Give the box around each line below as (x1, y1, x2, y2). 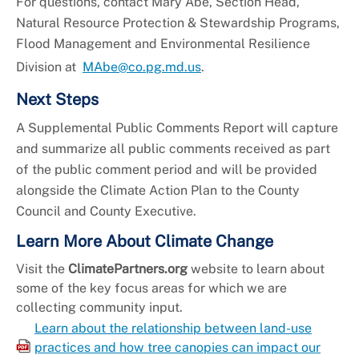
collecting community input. (16, 300, 183, 316)
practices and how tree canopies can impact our (34, 340, 321, 356)
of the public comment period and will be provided (16, 162, 317, 178)
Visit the (16, 261, 68, 277)
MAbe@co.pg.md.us (83, 59, 201, 75)
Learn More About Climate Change (16, 232, 273, 252)
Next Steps (16, 90, 99, 110)
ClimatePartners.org (68, 261, 188, 277)
